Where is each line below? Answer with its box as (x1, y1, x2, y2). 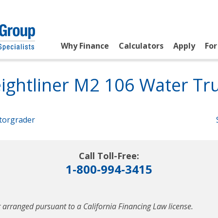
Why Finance (61, 40, 109, 51)
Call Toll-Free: (78, 150, 139, 162)
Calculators (119, 40, 163, 51)
